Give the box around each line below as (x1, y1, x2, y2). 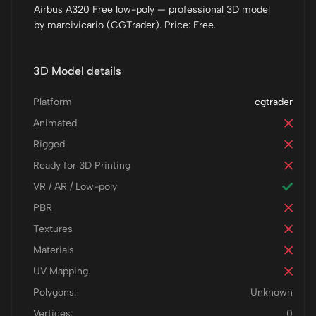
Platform (33, 96, 72, 108)
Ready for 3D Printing (33, 159, 130, 171)
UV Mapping (33, 265, 88, 277)
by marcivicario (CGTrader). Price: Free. (34, 19, 216, 31)
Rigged (33, 138, 65, 150)
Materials (33, 244, 74, 256)
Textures (33, 223, 73, 235)
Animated (33, 117, 77, 129)
